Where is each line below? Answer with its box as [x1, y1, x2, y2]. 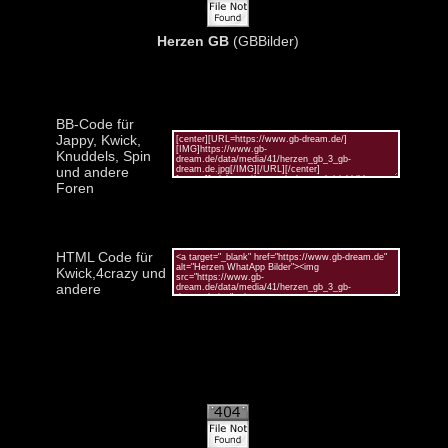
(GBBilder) [228, 32, 299, 49]
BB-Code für [55, 115, 134, 132]
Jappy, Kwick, [55, 131, 141, 148]
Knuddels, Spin [55, 147, 151, 164]
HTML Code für [55, 248, 153, 265]
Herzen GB [156, 32, 229, 49]
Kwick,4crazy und [55, 264, 166, 281]
